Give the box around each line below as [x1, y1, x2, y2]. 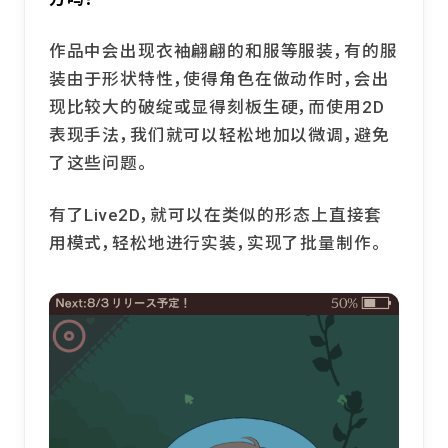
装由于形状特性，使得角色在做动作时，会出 [48, 68, 390, 89]
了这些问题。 [48, 152, 148, 173]
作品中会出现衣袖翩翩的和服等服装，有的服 [48, 40, 398, 61]
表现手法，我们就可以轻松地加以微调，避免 [48, 124, 390, 145]
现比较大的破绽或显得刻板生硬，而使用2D [48, 96, 385, 117]
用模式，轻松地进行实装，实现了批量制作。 [48, 232, 382, 253]
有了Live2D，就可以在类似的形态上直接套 [48, 204, 383, 225]
